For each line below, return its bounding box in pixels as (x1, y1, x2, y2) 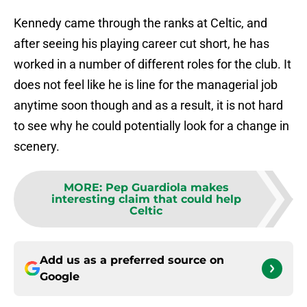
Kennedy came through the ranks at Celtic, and (14, 16, 267, 31)
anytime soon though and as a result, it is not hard (14, 98, 283, 113)
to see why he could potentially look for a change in (14, 119, 289, 134)
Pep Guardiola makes (105, 181, 229, 195)
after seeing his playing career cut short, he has (14, 36, 269, 51)
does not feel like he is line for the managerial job (14, 77, 278, 93)
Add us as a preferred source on (40, 254, 224, 267)
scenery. (14, 139, 60, 154)
